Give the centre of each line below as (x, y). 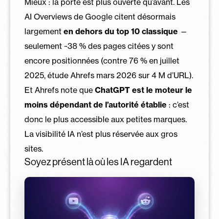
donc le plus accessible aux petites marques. (105, 119)
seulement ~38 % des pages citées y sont (99, 46)
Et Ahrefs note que (59, 90)
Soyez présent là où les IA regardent (98, 162)
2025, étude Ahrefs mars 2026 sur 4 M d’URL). (109, 75)
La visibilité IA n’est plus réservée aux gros (101, 134)
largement (44, 31)
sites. (33, 148)
